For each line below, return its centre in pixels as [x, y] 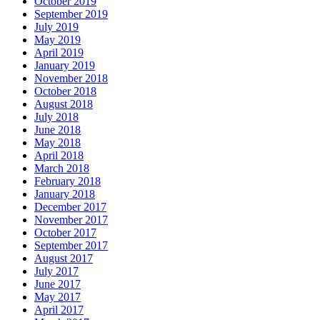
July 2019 [56, 27]
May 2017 [57, 297]
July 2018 [56, 117]
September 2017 [71, 246]
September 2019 [71, 14]
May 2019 [57, 40]
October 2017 [65, 233]
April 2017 [59, 310]
